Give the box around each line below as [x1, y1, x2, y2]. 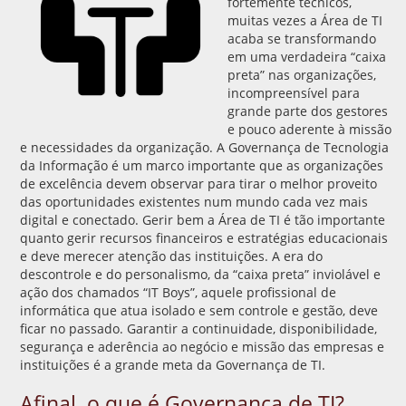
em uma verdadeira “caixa [227, 47, 386, 65]
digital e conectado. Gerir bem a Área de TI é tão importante [20, 210, 385, 228]
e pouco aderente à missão [227, 120, 391, 138]
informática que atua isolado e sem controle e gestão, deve [20, 301, 378, 319]
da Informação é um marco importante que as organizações [20, 156, 383, 174]
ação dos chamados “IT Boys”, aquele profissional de [20, 283, 336, 301]
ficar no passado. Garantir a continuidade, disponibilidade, [20, 319, 377, 337]
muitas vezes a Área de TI [227, 11, 382, 29]
